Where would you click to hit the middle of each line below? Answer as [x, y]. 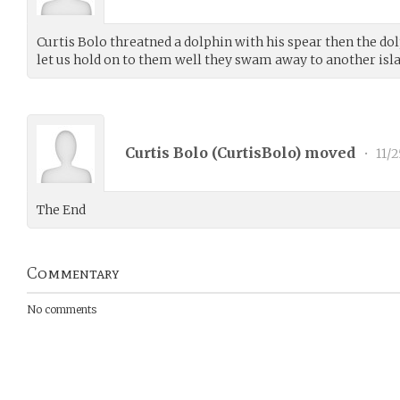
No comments [62, 309]
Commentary [73, 273]
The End [61, 210]
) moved [327, 152]
